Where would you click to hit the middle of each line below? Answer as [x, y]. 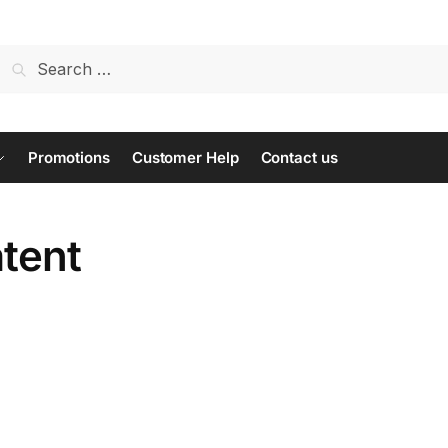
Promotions [68, 157]
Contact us [299, 157]
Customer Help [185, 157]
